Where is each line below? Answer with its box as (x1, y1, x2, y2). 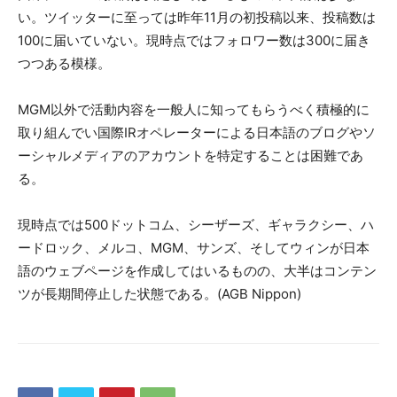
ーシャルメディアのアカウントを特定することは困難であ (18, 147, 363, 165)
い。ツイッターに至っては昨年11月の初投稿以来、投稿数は (18, 9, 376, 27)
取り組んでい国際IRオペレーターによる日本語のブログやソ (18, 124, 376, 142)
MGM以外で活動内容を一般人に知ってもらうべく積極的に (18, 101, 370, 119)
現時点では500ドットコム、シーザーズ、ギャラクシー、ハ (18, 216, 374, 234)
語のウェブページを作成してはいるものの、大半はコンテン (18, 262, 377, 280)
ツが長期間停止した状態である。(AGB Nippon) (18, 285, 301, 303)
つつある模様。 (18, 55, 111, 73)
